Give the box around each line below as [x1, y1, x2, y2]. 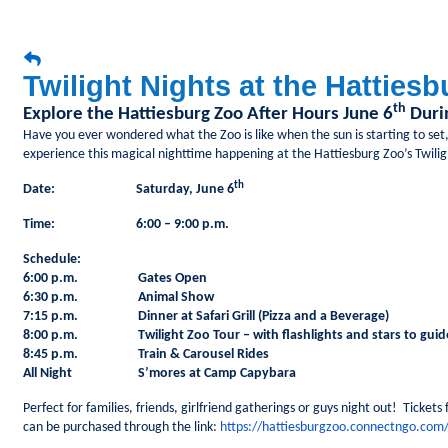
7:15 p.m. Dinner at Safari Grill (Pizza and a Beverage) [23, 309, 389, 324]
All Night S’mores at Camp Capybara [23, 366, 296, 381]
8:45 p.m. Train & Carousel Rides [23, 347, 269, 362]
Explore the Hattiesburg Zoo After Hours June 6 [23, 105, 393, 124]
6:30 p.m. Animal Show [23, 290, 214, 305]
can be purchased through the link [23, 420, 213, 435]
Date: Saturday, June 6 [23, 182, 234, 197]
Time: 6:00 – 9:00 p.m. [23, 217, 229, 232]
